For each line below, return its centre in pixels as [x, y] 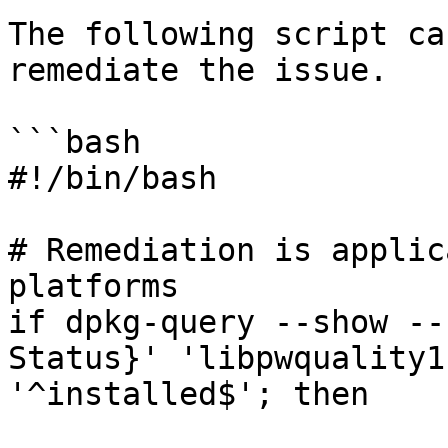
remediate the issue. [198, 70]
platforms [93, 286]
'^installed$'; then [188, 394]
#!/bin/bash [112, 178]
